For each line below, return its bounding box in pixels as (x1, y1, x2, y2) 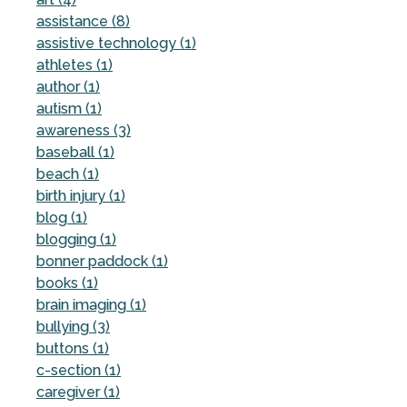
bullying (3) (36, 317, 110, 335)
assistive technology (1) (36, 34, 196, 52)
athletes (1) (36, 55, 113, 74)
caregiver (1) (36, 382, 120, 401)
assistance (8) (36, 12, 130, 30)
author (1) (36, 77, 100, 95)
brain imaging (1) (36, 295, 146, 313)
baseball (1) (36, 143, 114, 161)
